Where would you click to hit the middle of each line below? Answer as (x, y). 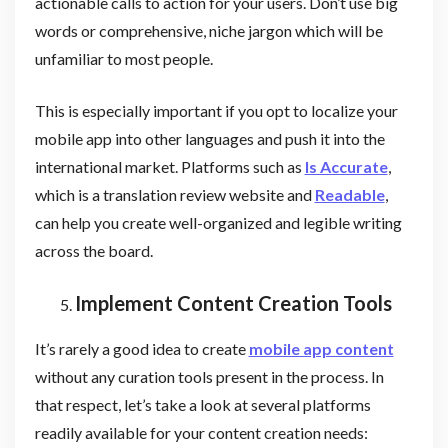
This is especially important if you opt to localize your (216, 110)
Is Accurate (346, 166)
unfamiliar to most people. (123, 58)
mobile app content (321, 348)
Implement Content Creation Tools (233, 302)
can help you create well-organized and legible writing (218, 222)
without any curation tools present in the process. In (209, 376)
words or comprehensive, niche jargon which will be (208, 30)
